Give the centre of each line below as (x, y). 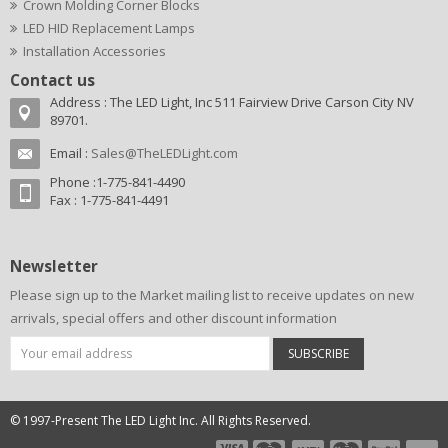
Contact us (52, 80)
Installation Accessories (94, 51)
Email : (70, 153)
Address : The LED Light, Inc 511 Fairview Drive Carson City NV (232, 102)
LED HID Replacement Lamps (109, 28)
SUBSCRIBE (318, 353)
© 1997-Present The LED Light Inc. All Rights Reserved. (160, 420)
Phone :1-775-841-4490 (117, 182)
